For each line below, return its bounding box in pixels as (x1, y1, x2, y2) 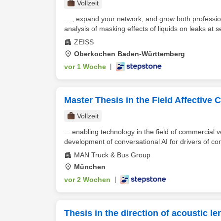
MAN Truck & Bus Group (74, 151, 150, 159)
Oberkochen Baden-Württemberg (74, 50, 185, 58)
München (74, 163, 106, 171)
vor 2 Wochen (64, 176, 110, 184)
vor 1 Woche (64, 63, 106, 71)
